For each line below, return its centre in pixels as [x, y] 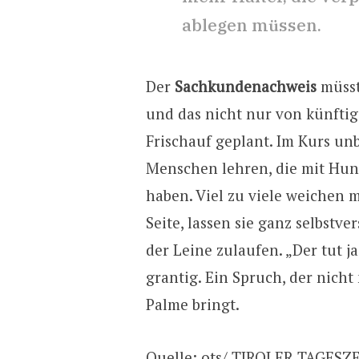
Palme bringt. [192, 305]
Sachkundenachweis [245, 87]
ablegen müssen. [251, 25]
